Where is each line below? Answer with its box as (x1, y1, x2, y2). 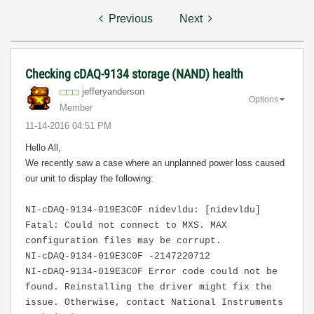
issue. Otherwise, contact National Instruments (25, 297, 283, 308)
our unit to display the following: (25, 173, 153, 184)
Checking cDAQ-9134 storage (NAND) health (25, 67, 243, 81)
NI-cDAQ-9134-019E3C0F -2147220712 (25, 251, 210, 261)
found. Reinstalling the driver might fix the (25, 282, 272, 292)
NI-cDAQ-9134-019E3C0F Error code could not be (25, 266, 278, 277)
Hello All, (25, 142, 61, 153)
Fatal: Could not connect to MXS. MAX (25, 220, 227, 231)
